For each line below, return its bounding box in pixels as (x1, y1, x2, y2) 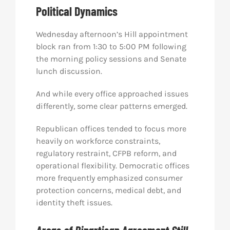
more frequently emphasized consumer (35, 173, 183, 183)
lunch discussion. (35, 66, 102, 76)
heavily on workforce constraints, (35, 136, 160, 146)
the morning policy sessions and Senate (35, 54, 186, 64)
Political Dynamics (35, 4, 118, 18)
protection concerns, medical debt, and (35, 185, 181, 195)
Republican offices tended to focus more (35, 124, 186, 133)
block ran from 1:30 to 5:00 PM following (35, 42, 186, 51)
